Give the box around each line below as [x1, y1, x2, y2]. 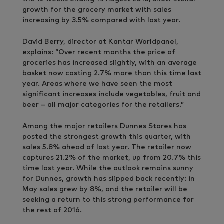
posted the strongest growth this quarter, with [22, 133, 191, 140]
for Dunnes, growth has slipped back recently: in [22, 175, 195, 182]
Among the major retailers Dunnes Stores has [22, 123, 186, 130]
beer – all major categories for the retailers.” [22, 101, 184, 108]
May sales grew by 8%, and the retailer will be [22, 186, 187, 193]
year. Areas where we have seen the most [22, 80, 172, 87]
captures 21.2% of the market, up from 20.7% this [22, 154, 201, 161]
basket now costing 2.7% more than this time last [22, 70, 201, 77]
